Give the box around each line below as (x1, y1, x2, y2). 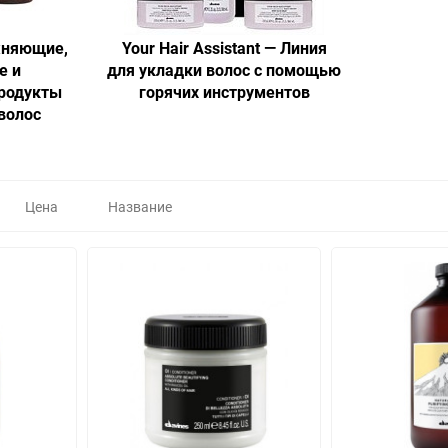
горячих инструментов (138, 81, 310, 103)
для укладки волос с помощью (107, 59, 341, 81)
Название (108, 196, 172, 216)
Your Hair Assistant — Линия (121, 37, 327, 59)
